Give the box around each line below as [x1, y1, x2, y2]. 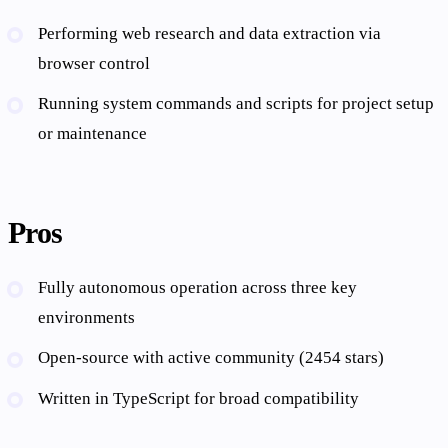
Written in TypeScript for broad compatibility [38, 388, 360, 408]
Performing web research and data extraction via [38, 23, 382, 43]
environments [38, 308, 136, 328]
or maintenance [38, 124, 148, 144]
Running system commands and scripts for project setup [38, 94, 435, 114]
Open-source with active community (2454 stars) [38, 348, 385, 368]
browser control [38, 53, 151, 73]
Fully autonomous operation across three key [38, 278, 358, 298]
